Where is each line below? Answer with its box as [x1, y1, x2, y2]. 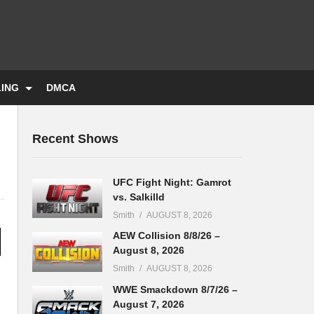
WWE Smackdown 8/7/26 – [113, 283, 238, 295]
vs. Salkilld [113, 191, 165, 203]
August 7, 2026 [113, 298, 184, 310]
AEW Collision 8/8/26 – [113, 230, 220, 242]
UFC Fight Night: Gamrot [113, 176, 231, 188]
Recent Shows [32, 131, 118, 146]
